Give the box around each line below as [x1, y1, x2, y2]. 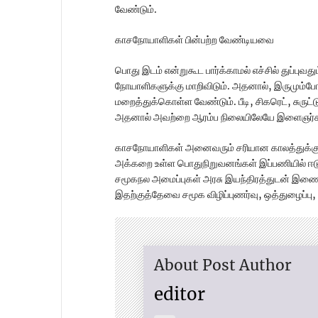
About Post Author [154, 256, 292, 275]
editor [154, 283, 205, 306]
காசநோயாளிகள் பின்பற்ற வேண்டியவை [115, 33, 274, 47]
